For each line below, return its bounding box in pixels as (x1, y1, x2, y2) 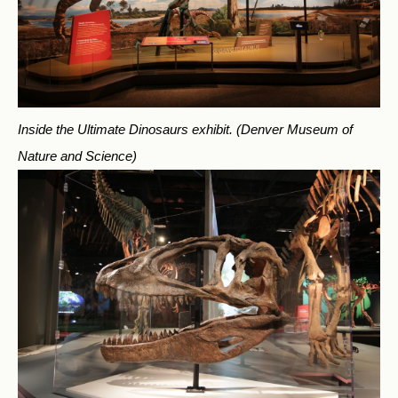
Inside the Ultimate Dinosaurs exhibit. (18, 121, 236, 137)
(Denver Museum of (236, 121, 353, 137)
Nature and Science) (18, 147, 137, 163)
